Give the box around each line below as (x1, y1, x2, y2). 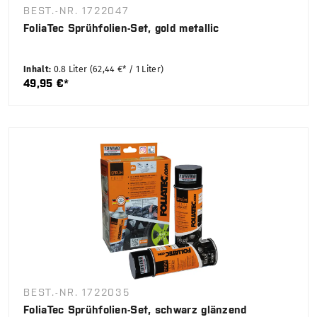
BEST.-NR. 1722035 (23, 287, 130, 299)
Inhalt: (23, 64, 54, 75)
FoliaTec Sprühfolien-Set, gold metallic (23, 22, 219, 35)
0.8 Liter (53, 64, 90, 75)
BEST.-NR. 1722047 (23, 5, 129, 17)
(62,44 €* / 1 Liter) (89, 64, 164, 75)
